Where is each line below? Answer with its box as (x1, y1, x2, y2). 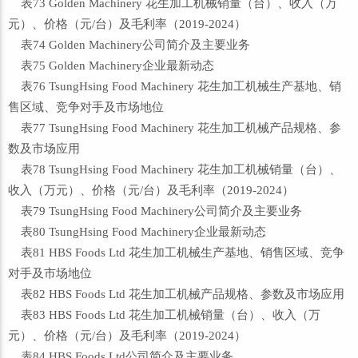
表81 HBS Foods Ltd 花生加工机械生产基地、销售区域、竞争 (8, 246, 344, 259)
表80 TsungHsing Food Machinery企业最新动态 (8, 225, 266, 238)
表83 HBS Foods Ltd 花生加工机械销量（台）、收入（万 (8, 308, 320, 321)
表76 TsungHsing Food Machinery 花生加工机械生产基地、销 (8, 80, 341, 93)
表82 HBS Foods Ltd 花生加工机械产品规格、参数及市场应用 (8, 288, 344, 300)
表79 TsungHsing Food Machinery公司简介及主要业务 (8, 205, 302, 217)
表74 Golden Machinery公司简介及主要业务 (8, 38, 250, 51)
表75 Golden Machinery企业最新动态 (8, 59, 214, 72)
